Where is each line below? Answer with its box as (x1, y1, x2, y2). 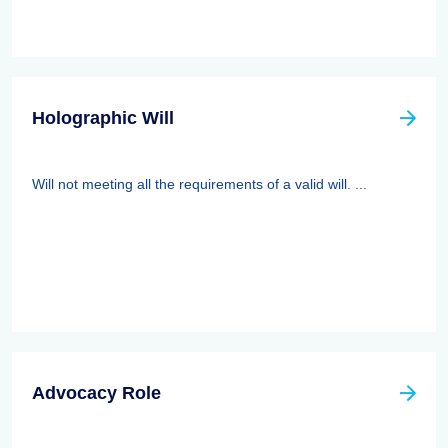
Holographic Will (32, 108, 174, 128)
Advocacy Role (32, 383, 161, 403)
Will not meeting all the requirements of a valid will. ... (32, 176, 367, 192)
